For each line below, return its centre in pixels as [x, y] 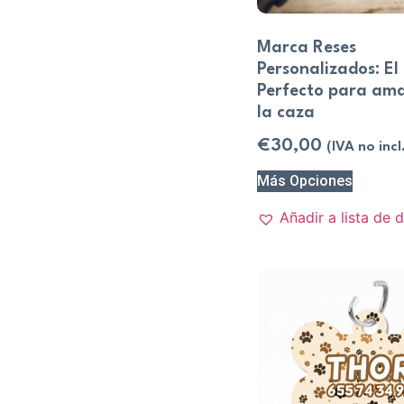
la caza [285, 112]
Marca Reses [306, 47]
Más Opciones [304, 181]
